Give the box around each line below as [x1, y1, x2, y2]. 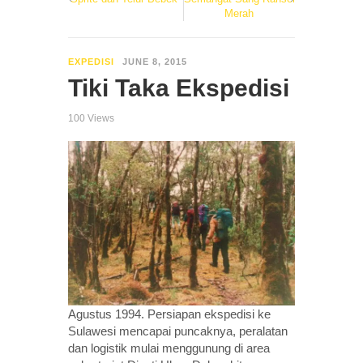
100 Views [68, 112, 114, 124]
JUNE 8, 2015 [122, 56, 187, 66]
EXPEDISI [68, 56, 114, 66]
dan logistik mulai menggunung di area [68, 340, 270, 355]
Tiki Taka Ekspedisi [68, 74, 289, 101]
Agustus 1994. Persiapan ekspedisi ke [68, 306, 271, 321]
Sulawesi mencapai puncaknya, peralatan [68, 323, 288, 338]
